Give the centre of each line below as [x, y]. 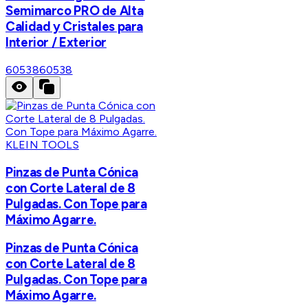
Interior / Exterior [56, 43]
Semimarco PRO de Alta [75, 11]
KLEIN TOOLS [42, 144]
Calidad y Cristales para [75, 27]
